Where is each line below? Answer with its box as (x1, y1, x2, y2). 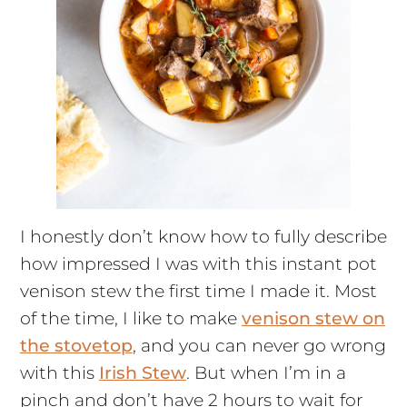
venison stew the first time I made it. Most (19, 280, 377, 302)
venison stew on (241, 307, 385, 329)
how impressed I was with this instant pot (19, 253, 377, 274)
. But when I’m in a (185, 362, 346, 383)
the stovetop (19, 334, 133, 356)
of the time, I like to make (19, 307, 242, 329)
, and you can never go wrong (132, 334, 386, 356)
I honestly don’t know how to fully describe (19, 225, 387, 247)
